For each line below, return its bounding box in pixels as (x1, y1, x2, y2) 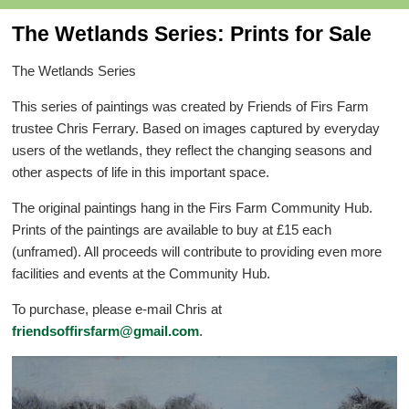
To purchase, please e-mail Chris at (12, 300, 223, 317)
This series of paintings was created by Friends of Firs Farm (12, 98, 370, 114)
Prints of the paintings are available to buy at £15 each (12, 221, 332, 237)
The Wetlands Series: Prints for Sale (12, 21, 372, 46)
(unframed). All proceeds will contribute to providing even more (12, 243, 383, 259)
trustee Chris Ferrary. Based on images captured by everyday (12, 120, 381, 136)
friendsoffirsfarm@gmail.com (12, 322, 200, 339)
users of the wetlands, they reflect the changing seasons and (12, 142, 372, 158)
